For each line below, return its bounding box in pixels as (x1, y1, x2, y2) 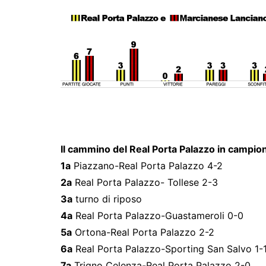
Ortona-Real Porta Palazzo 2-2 (72, 226, 214, 238)
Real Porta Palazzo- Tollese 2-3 (72, 176, 218, 188)
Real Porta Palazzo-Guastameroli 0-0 (72, 210, 243, 221)
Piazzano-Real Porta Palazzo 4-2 (71, 160, 223, 172)
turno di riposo (72, 193, 142, 205)
